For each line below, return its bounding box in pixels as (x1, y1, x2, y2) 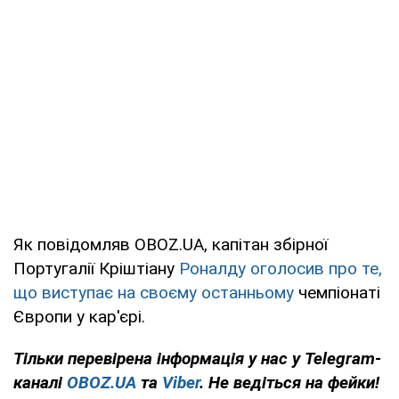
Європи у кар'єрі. (13, 305, 145, 327)
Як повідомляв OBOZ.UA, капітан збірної (13, 233, 328, 255)
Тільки (13, 347, 63, 369)
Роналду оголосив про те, (179, 257, 382, 279)
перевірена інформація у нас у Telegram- (68, 347, 381, 369)
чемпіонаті (294, 281, 380, 303)
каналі (13, 371, 67, 393)
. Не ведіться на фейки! (199, 371, 379, 393)
